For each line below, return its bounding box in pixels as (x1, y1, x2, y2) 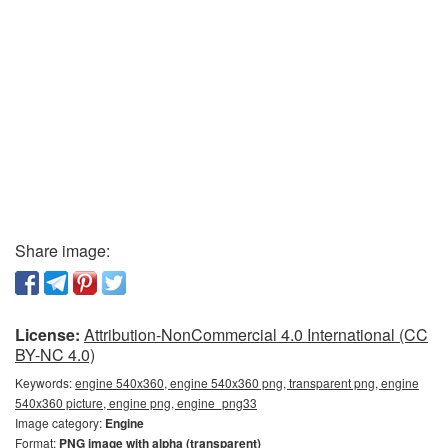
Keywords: (15, 374, 75, 391)
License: (15, 323, 80, 346)
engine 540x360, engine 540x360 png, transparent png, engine (75, 374, 419, 391)
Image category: (15, 414, 105, 431)
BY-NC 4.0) (15, 343, 95, 366)
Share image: (15, 239, 110, 262)
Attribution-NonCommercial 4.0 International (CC (84, 323, 428, 346)
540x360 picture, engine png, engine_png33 (15, 394, 257, 411)
